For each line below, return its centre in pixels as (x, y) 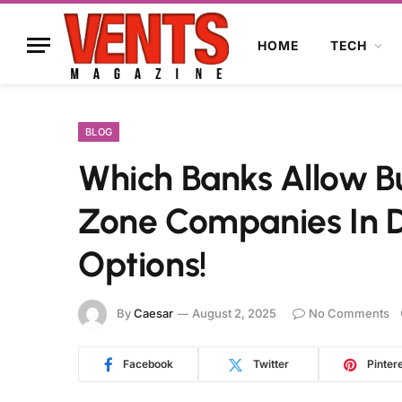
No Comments (349, 313)
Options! (147, 264)
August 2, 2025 (234, 313)
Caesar (153, 313)
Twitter (271, 364)
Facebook (148, 364)
